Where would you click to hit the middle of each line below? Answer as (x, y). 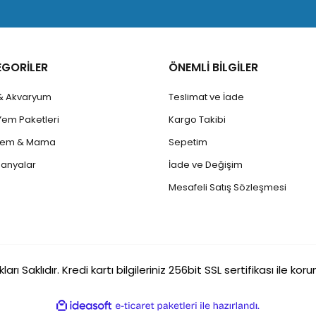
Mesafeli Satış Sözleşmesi (227, 187)
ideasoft (127, 305)
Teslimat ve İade (206, 97)
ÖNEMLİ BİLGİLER (213, 67)
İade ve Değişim (206, 164)
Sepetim (188, 142)
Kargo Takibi (197, 119)
